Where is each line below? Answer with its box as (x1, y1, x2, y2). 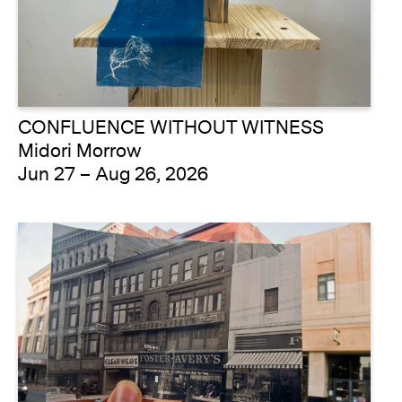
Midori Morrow (18, 153, 141, 180)
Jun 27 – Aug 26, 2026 (18, 177, 208, 204)
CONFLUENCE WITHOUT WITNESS (18, 130, 324, 157)
